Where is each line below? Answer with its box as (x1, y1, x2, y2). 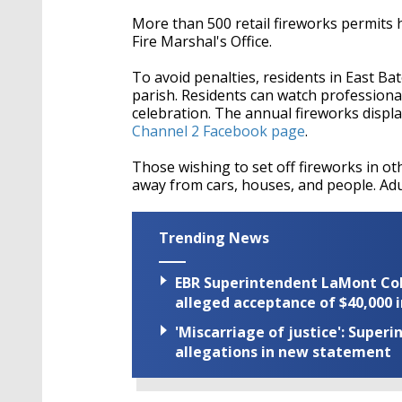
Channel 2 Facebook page (132, 120, 305, 141)
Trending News (159, 227, 269, 248)
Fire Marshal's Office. (132, 31, 272, 51)
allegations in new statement (175, 342, 391, 363)
